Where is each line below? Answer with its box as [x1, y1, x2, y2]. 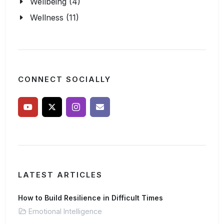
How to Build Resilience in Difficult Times [18, 193, 163, 202]
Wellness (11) [30, 12, 79, 22]
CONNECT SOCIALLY [18, 75, 111, 84]
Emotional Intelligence [28, 207, 102, 215]
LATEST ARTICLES [18, 170, 102, 179]
